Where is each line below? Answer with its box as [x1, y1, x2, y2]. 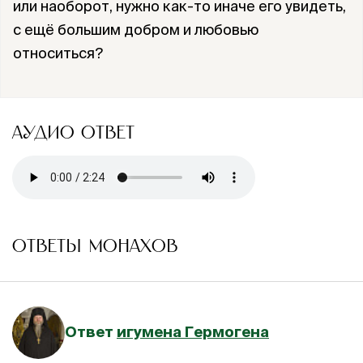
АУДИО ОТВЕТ [12, 124, 135, 142]
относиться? [13, 45, 103, 62]
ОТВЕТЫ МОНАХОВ [12, 237, 177, 255]
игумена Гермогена [117, 323, 269, 340]
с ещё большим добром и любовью [13, 21, 258, 38]
